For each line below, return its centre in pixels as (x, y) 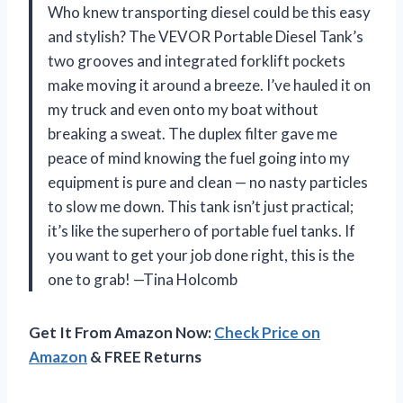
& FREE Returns (144, 356)
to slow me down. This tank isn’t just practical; (201, 206)
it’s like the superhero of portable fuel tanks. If (201, 230)
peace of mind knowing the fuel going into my (199, 157)
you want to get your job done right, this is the (201, 255)
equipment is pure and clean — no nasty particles (208, 182)
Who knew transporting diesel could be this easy (209, 12)
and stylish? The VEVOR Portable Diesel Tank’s (206, 36)
